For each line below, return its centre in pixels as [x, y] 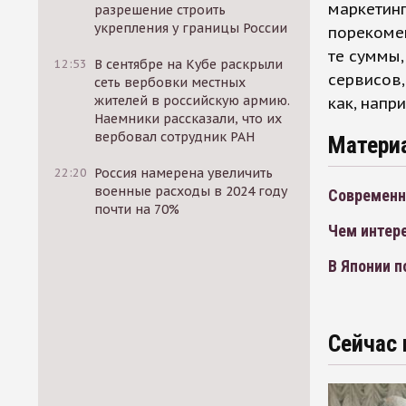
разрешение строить [160, 10]
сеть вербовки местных [170, 82]
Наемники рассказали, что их [188, 119]
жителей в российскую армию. [193, 101]
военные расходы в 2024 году [191, 191]
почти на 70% [137, 209]
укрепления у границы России [191, 28]
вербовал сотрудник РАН [175, 137]
